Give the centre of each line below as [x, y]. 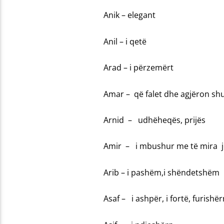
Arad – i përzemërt [138, 68]
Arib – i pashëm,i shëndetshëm [161, 172]
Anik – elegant [129, 15]
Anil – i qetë [125, 41]
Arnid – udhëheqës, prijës [154, 120]
